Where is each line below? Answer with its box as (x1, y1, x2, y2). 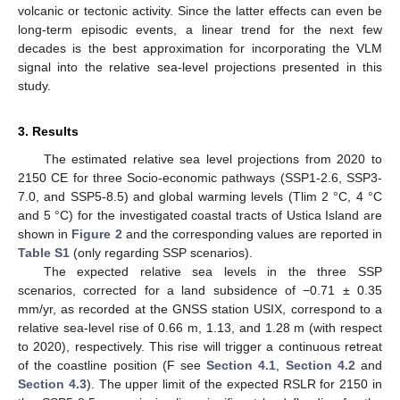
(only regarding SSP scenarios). (70, 246, 253, 261)
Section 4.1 (206, 358, 277, 373)
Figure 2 (71, 227, 122, 242)
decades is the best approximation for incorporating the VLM (18, 41, 382, 56)
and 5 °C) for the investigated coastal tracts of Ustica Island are (18, 208, 382, 223)
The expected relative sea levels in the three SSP (43, 264, 382, 279)
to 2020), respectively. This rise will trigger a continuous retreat (18, 339, 382, 354)
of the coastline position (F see (18, 358, 207, 373)
